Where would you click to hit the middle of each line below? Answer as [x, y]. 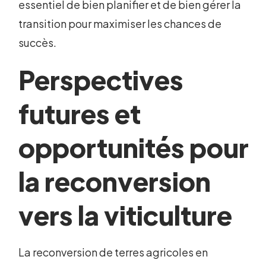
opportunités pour [134, 148]
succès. [38, 43]
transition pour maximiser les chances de [120, 24]
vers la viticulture [126, 215]
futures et [80, 114]
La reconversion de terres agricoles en [113, 252]
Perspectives [101, 80]
